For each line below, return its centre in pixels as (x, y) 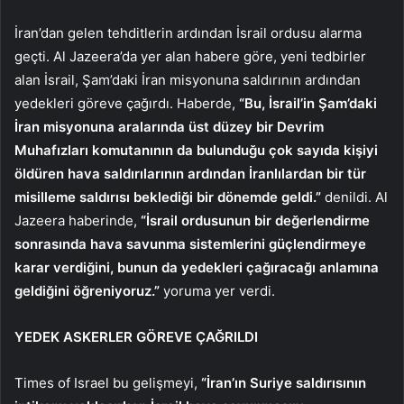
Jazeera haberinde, (78, 221)
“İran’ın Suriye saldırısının (284, 383)
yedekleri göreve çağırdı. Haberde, (127, 104)
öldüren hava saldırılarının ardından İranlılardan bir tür (190, 174)
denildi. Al (354, 197)
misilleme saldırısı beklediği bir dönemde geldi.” (168, 197)
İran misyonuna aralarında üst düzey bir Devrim (169, 127)
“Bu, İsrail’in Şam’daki (308, 104)
